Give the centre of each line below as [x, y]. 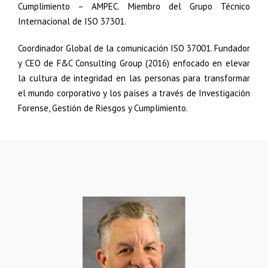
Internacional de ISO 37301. [72, 21]
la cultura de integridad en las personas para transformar [134, 78]
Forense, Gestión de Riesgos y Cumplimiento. [103, 108]
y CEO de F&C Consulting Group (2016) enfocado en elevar [134, 63]
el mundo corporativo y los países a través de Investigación [134, 93]
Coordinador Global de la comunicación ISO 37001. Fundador [134, 48]
